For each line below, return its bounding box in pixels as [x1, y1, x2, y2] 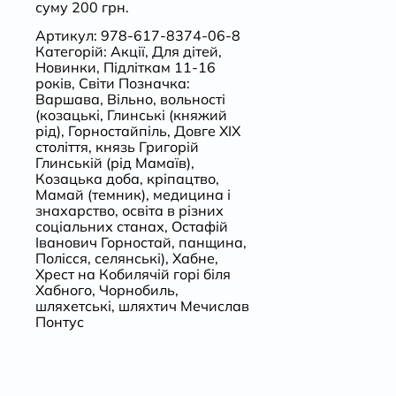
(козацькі [34, 106, 100, 125]
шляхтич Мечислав [118, 297, 249, 316]
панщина [178, 233, 243, 252]
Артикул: [34, 27, 101, 45]
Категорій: [34, 42, 110, 61]
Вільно [106, 90, 153, 109]
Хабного [34, 281, 92, 300]
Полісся [34, 249, 88, 268]
